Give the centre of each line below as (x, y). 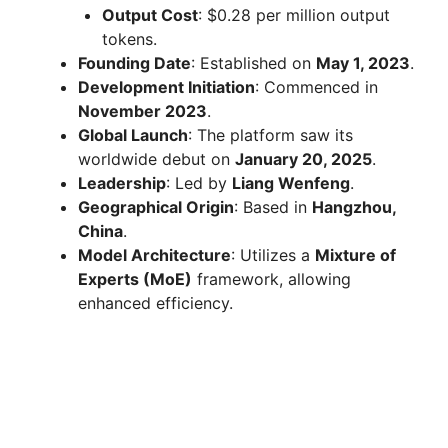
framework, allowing (271, 279)
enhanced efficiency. (155, 303)
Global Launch (133, 135)
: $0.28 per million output (294, 15)
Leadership (122, 183)
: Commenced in (316, 87)
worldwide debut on (156, 159)
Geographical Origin (156, 207)
